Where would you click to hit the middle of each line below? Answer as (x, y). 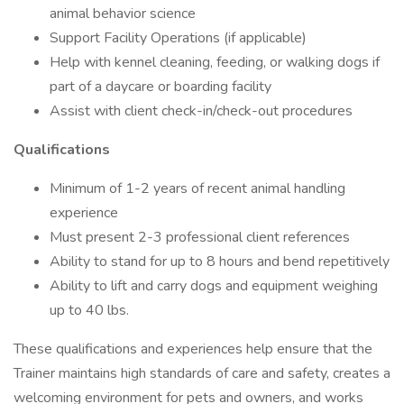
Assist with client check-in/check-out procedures (203, 111)
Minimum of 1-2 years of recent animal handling (197, 188)
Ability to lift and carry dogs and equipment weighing (214, 286)
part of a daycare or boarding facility (162, 87)
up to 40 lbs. (89, 310)
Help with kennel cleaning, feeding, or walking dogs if (215, 62)
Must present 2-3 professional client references (200, 237)
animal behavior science (124, 14)
